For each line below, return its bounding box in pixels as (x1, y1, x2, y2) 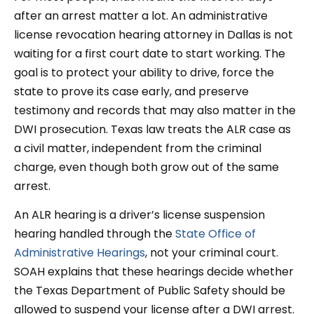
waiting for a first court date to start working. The (14, 45, 285, 62)
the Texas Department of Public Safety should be (14, 282, 285, 299)
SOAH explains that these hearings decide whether (14, 264, 294, 280)
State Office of (175, 226, 256, 243)
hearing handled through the (14, 226, 175, 243)
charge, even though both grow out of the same (14, 158, 279, 175)
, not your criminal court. (145, 245, 278, 261)
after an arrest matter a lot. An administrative (14, 7, 268, 24)
